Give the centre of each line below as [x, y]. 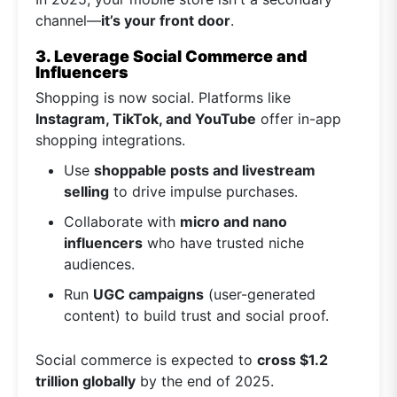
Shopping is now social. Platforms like [163, 98]
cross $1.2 [292, 360]
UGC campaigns [148, 295]
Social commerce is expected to [146, 360]
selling [86, 192]
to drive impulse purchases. [203, 192]
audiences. [99, 265]
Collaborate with [122, 222]
